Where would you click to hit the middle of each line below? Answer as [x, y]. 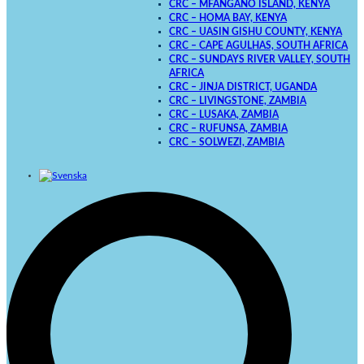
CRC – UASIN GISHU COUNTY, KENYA [256, 32]
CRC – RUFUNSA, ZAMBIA [228, 129]
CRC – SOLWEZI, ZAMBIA [227, 143]
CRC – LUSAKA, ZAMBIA [224, 115]
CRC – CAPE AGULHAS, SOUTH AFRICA [258, 46]
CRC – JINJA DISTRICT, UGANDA [243, 88]
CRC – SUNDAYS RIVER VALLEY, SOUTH [260, 60]
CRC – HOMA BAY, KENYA [228, 19]
